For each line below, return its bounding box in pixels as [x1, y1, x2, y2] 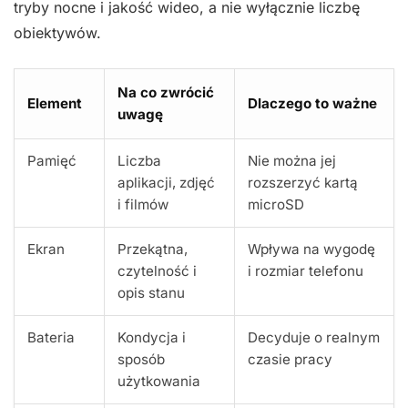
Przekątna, [117, 240, 188, 258]
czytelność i [117, 262, 197, 280]
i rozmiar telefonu [248, 262, 363, 280]
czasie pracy [248, 351, 332, 368]
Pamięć [27, 152, 76, 169]
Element [27, 95, 82, 112]
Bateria [27, 329, 75, 346]
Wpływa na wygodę [248, 240, 375, 258]
